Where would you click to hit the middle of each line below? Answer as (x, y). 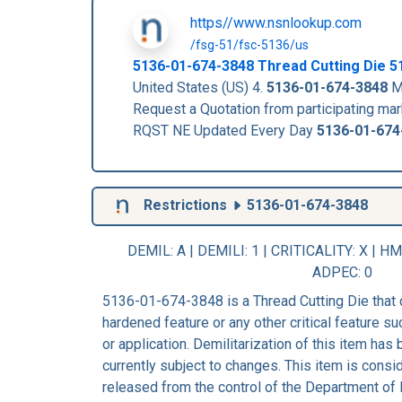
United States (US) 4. (200, 87)
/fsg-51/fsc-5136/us (249, 44)
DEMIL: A (158, 250)
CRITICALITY (312, 250)
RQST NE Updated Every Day (225, 130)
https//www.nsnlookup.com (276, 22)
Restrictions (185, 205)
